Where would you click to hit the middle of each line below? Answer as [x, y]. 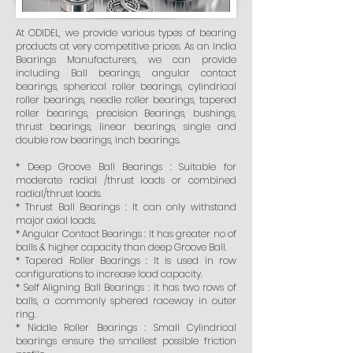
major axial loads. [56, 220]
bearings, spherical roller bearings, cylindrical [126, 86]
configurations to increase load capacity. [109, 274]
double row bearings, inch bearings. [98, 140]
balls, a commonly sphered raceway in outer [126, 301]
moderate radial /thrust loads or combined [126, 180]
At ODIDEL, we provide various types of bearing [126, 33]
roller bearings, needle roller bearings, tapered [126, 100]
